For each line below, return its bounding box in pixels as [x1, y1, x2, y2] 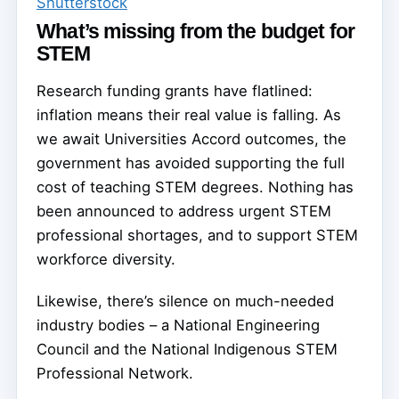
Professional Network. [37, 364, 193, 383]
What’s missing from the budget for [37, 20, 355, 44]
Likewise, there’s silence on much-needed [37, 292, 334, 311]
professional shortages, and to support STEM [37, 226, 358, 245]
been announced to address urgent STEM [37, 202, 331, 221]
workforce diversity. [37, 250, 175, 269]
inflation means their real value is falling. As [37, 106, 341, 125]
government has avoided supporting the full [37, 154, 345, 173]
